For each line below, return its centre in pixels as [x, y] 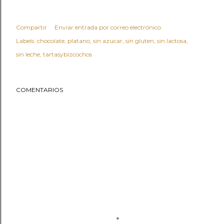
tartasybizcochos [67, 54]
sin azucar [108, 40]
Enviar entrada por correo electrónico [108, 27]
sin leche [28, 54]
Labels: [26, 40]
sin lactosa [172, 40]
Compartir [31, 27]
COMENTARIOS [39, 89]
